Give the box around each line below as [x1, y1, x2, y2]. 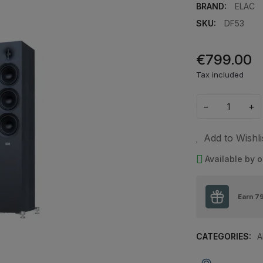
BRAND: [195, 1, 227, 12]
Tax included [195, 70, 244, 80]
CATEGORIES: [195, 231, 251, 242]
